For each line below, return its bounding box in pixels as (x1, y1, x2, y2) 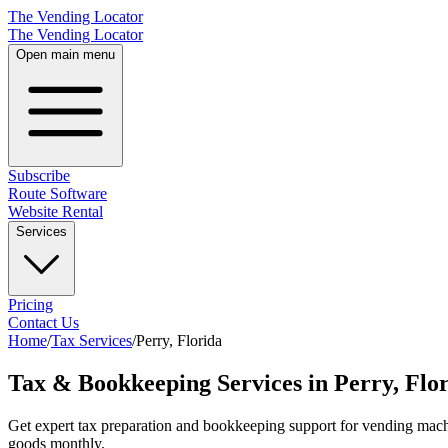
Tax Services (51, 332, 132, 349)
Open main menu (16, 47, 115, 62)
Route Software (8, 185, 107, 202)
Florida (177, 332, 222, 349)
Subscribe (8, 167, 70, 184)
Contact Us (8, 314, 79, 331)
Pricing (8, 296, 53, 313)
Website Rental (8, 203, 103, 220)
